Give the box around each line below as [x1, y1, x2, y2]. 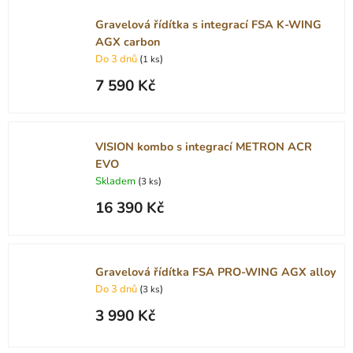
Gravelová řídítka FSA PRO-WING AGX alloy [95, 264, 336, 281]
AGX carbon [95, 33, 160, 50]
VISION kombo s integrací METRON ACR [95, 138, 312, 154]
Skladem [95, 173, 138, 188]
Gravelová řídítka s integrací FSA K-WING [95, 16, 321, 32]
